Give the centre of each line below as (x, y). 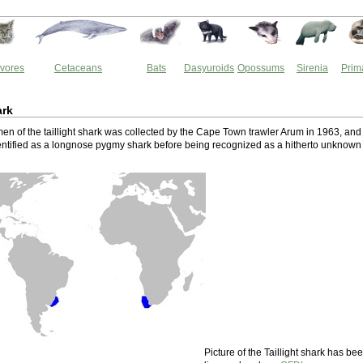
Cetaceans (78, 68)
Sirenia (312, 68)
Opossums (261, 68)
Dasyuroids (209, 68)
